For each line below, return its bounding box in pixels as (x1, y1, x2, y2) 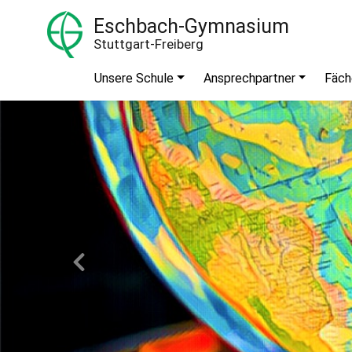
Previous (78, 258, 126, 274)
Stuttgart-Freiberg (93, 36, 203, 53)
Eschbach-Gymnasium (93, 15, 289, 38)
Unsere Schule (94, 70, 174, 86)
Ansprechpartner (203, 70, 295, 86)
